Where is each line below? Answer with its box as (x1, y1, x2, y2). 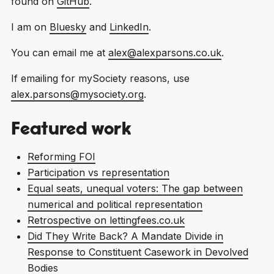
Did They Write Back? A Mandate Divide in (27, 229, 223, 242)
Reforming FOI (27, 150, 95, 163)
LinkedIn (109, 20, 149, 33)
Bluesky (49, 20, 86, 33)
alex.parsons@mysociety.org (10, 87, 144, 100)
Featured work (10, 120, 131, 139)
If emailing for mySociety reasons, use (10, 72, 190, 84)
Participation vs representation (27, 166, 169, 179)
